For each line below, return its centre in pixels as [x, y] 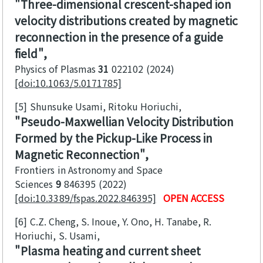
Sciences [34, 184]
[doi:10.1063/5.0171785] [68, 83]
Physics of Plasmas [55, 69]
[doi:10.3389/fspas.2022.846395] [85, 198]
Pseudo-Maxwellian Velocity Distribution [127, 122]
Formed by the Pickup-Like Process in [114, 138]
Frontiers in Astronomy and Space [89, 170]
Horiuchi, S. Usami [56, 236]
